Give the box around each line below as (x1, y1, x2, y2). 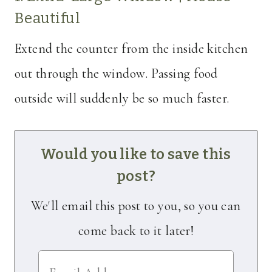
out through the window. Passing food (15, 66, 218, 82)
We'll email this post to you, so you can (31, 198, 241, 214)
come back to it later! (78, 223, 194, 239)
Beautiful (15, 10, 80, 27)
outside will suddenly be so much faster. (15, 90, 229, 107)
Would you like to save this (41, 146, 231, 163)
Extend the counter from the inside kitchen (15, 41, 248, 57)
